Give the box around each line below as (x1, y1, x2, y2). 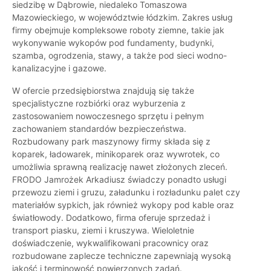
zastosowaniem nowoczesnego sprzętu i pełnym (12, 111, 204, 122)
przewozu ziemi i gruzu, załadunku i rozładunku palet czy (12, 187, 240, 198)
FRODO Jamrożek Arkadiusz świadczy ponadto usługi (12, 174, 226, 185)
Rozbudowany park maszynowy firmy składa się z (12, 136, 211, 147)
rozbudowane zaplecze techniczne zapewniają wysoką (12, 250, 231, 261)
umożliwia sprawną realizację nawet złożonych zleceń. (12, 162, 227, 172)
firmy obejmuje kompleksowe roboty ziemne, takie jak (12, 25, 224, 36)
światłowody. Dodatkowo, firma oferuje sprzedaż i (12, 212, 210, 223)
